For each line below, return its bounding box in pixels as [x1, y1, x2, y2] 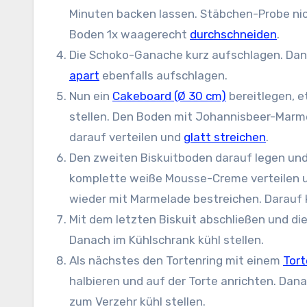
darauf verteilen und [69, 130, 184, 144]
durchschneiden [190, 27, 277, 41]
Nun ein [69, 89, 112, 103]
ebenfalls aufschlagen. [99, 69, 228, 82]
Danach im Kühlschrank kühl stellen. [69, 233, 264, 247]
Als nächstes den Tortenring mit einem [69, 254, 283, 267]
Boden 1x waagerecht [69, 27, 190, 41]
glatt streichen [184, 130, 266, 144]
